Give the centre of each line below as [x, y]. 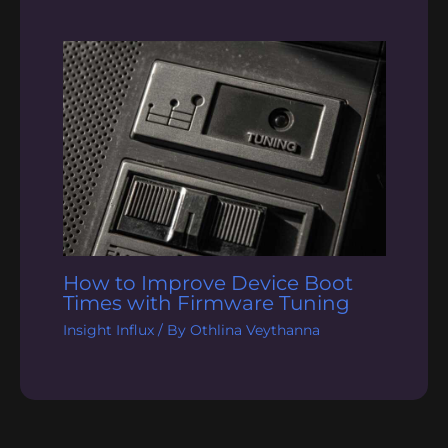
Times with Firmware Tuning [206, 303]
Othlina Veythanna [254, 330]
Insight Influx [108, 330]
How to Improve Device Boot [207, 283]
